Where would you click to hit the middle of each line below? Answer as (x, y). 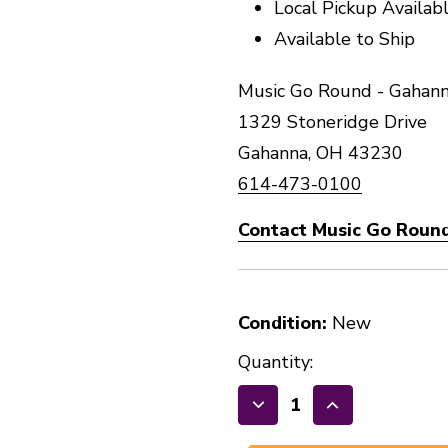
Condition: (282, 323)
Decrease (300, 416)
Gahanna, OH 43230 (320, 153)
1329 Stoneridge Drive (332, 122)
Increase (370, 416)
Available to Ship (345, 39)
